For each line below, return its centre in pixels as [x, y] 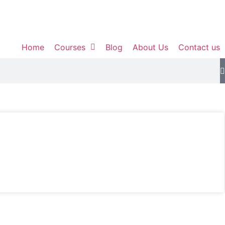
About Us [150, 47]
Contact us [199, 47]
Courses [70, 47]
